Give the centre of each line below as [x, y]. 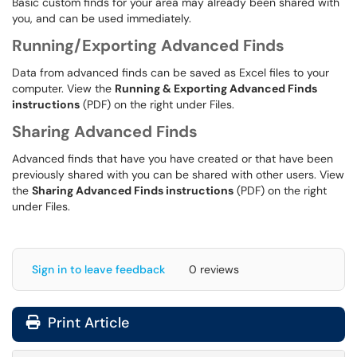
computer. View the [63, 88]
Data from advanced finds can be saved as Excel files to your [171, 73]
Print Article [86, 323]
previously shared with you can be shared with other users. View [178, 175]
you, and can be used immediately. [103, 18]
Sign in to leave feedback [98, 269]
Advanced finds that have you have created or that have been [173, 159]
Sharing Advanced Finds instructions [133, 190]
